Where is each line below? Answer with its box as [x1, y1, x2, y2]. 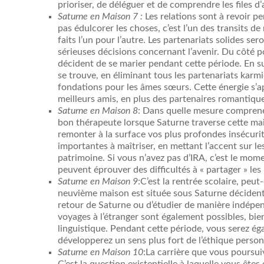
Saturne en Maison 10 [58, 247, 143, 258]
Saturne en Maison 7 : [58, 12, 145, 22]
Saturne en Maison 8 [58, 106, 138, 116]
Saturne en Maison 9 [58, 177, 138, 187]
